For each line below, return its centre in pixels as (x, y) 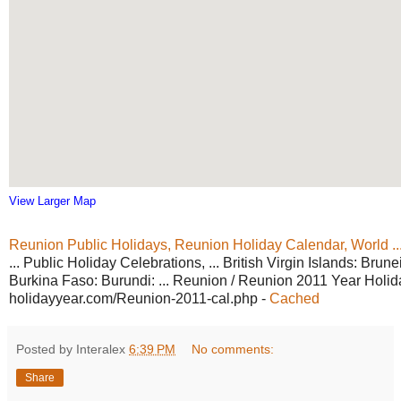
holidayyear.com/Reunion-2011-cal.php (133, 298)
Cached (294, 298)
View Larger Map (52, 200)
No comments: (233, 349)
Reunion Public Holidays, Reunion (121, 244)
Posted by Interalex (73, 349)
